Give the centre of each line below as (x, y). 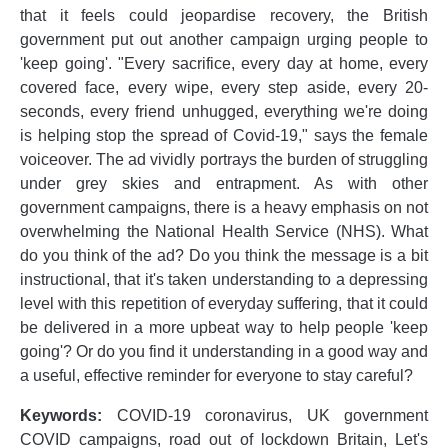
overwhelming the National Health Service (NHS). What (224, 231)
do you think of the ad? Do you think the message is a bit (224, 255)
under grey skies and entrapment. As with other (224, 183)
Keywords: (61, 415)
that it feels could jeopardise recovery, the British (224, 15)
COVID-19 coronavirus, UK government (265, 415)
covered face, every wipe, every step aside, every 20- (224, 87)
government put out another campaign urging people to (224, 39)
